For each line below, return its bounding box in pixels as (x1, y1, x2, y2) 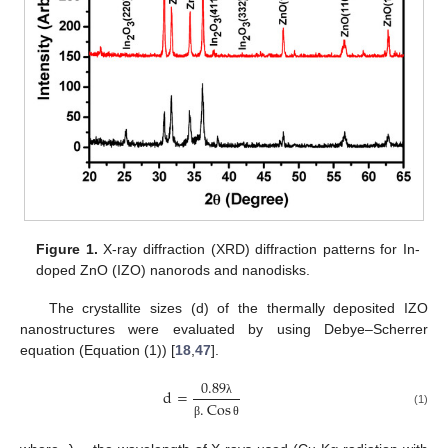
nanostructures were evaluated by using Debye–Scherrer (20, 320, 428, 337)
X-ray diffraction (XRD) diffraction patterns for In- (97, 240, 420, 257)
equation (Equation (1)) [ (20, 341, 175, 358)
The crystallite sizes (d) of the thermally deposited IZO (48, 299, 428, 316)
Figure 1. (36, 240, 98, 257)
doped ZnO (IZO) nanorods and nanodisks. (36, 261, 311, 278)
